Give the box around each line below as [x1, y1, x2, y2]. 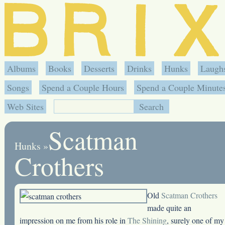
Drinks [127, 62, 152, 74]
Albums [7, 62, 36, 74]
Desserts [83, 62, 115, 74]
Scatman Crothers [161, 190, 217, 200]
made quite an [147, 202, 191, 213]
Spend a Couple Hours [41, 81, 124, 93]
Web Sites [7, 100, 44, 113]
